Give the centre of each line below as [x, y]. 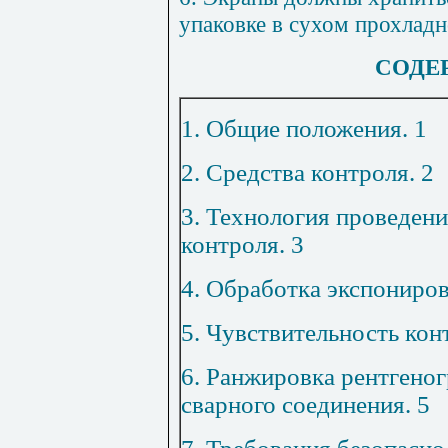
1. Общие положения [291, 129]
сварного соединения [293, 405]
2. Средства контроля [295, 173]
